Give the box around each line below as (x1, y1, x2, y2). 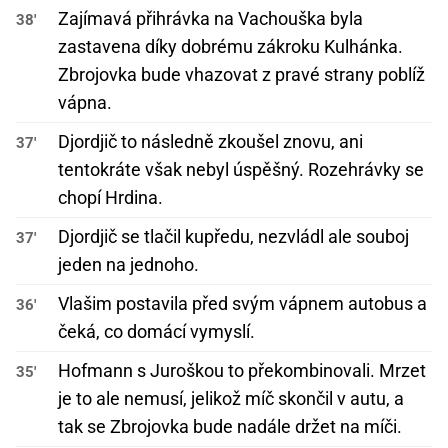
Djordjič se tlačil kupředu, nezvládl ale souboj (58, 226, 409, 248)
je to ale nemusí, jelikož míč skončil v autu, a (58, 388, 404, 410)
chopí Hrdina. (58, 187, 163, 209)
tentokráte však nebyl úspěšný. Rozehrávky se (58, 159, 424, 181)
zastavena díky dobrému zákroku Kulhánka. (58, 36, 403, 58)
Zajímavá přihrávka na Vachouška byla (58, 8, 363, 30)
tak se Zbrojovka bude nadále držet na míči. (58, 416, 402, 438)
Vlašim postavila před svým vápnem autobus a (58, 293, 427, 315)
